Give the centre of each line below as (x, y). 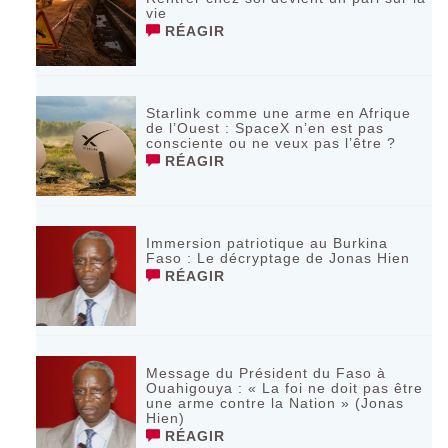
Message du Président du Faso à (266, 372)
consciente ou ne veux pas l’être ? (271, 142)
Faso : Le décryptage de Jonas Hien (278, 257)
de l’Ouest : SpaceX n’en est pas (265, 127)
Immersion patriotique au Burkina (267, 242)
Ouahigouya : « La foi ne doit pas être (285, 387)
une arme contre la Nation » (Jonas (275, 402)
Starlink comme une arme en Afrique (279, 112)
